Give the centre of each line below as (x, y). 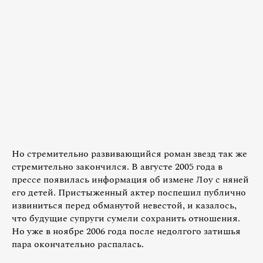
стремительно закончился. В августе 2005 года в (117, 166)
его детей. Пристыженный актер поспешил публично (129, 192)
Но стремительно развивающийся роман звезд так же (129, 154)
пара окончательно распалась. (78, 244)
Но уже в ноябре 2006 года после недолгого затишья (126, 231)
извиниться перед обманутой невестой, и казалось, (124, 205)
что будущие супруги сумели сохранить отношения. (126, 218)
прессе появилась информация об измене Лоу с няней (130, 179)
